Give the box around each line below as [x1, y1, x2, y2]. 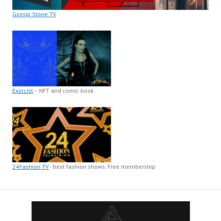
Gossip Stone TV [12, 10, 56, 18]
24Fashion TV [12, 163, 49, 171]
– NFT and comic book [33, 86, 94, 94]
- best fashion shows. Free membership [48, 163, 155, 171]
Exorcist [12, 86, 33, 94]
